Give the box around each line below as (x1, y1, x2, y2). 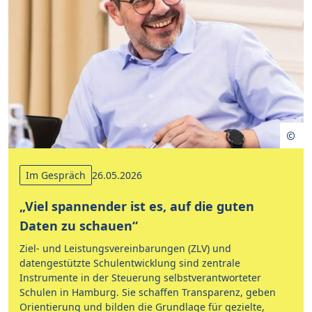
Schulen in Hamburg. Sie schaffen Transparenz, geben (19, 286, 276, 299)
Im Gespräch (26, 169, 86, 182)
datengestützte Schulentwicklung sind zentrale (19, 256, 240, 270)
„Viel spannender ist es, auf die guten (19, 198, 254, 214)
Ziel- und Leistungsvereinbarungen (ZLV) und (19, 242, 231, 255)
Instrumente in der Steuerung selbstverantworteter (19, 271, 261, 284)
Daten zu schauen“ (19, 217, 138, 234)
